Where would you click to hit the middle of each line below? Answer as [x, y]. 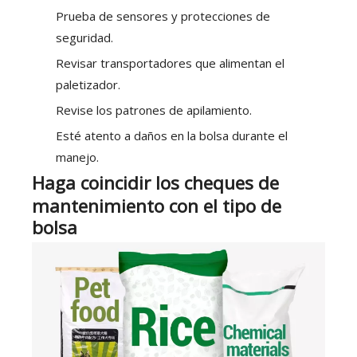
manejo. [77, 157]
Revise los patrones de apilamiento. [154, 110]
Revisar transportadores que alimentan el [170, 63]
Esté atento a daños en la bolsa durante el [172, 136]
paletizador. [88, 85]
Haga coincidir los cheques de [155, 183]
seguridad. [84, 38]
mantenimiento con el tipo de [157, 206]
